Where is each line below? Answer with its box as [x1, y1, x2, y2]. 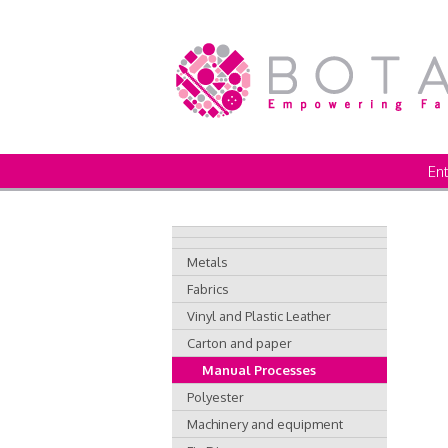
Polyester [187, 389, 244, 406]
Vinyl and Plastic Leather [187, 308, 331, 325]
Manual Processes [202, 362, 316, 379]
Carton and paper [187, 335, 292, 352]
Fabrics [187, 281, 229, 298]
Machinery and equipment [187, 416, 343, 433]
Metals [187, 254, 228, 271]
